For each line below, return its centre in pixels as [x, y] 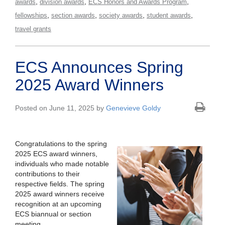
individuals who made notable [62, 164]
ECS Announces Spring [99, 68]
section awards [73, 16]
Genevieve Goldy [133, 108]
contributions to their [47, 174]
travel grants [33, 29]
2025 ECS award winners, [56, 154]
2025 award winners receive [60, 194]
